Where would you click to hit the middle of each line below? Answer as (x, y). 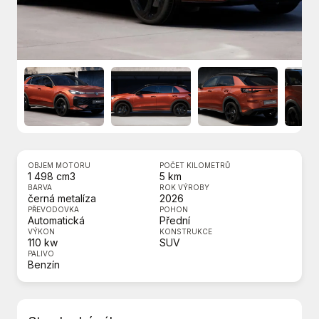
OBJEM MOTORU (59, 166)
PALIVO (41, 254)
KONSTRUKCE (186, 232)
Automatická (56, 221)
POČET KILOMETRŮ (195, 166)
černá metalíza (62, 199)
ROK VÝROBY (184, 188)
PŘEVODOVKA (53, 210)
